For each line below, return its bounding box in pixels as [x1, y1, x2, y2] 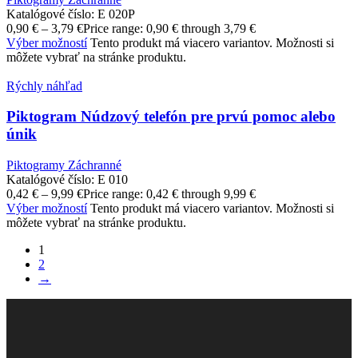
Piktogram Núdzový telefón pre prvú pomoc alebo [6, 108, 336, 125]
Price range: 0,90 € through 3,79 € [83, 21, 256, 35]
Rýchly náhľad [6, 78, 82, 93]
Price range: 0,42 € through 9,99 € [83, 187, 256, 201]
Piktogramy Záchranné [6, 158, 121, 173]
